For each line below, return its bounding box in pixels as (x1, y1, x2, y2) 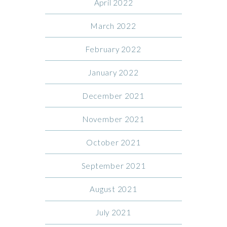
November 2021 (82, 114, 144, 124)
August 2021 (90, 184, 137, 194)
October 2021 (86, 137, 141, 147)
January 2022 (88, 67, 139, 77)
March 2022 (91, 21, 136, 30)
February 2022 (86, 44, 141, 54)
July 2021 (96, 208, 131, 217)
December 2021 (82, 91, 144, 100)
